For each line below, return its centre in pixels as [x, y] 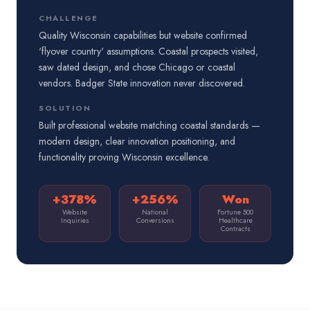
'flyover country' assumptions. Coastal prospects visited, [148, 51]
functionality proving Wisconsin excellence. [124, 157]
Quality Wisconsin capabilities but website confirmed [143, 35]
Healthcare [235, 220]
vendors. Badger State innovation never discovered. [142, 83]
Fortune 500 [235, 212]
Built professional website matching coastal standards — [149, 125]
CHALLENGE [69, 18]
